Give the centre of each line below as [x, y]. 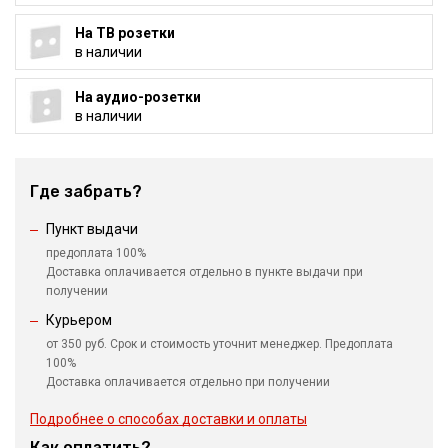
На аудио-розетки [137, 96]
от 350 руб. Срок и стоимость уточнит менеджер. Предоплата [219, 344]
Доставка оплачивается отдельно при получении [188, 382]
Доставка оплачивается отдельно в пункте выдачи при [204, 272]
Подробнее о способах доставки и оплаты [168, 419]
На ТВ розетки [124, 32]
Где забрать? [86, 192]
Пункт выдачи [92, 229]
